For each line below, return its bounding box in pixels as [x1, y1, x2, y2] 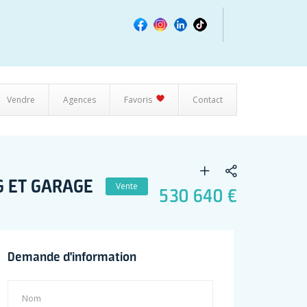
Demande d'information [8, 249, 137, 264]
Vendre [7, 94, 35, 106]
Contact [193, 94, 223, 106]
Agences [63, 94, 96, 106]
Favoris [124, 94, 152, 106]
